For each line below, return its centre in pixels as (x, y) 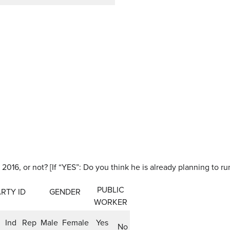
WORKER (110, 202)
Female (75, 223)
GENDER (65, 192)
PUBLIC (110, 190)
